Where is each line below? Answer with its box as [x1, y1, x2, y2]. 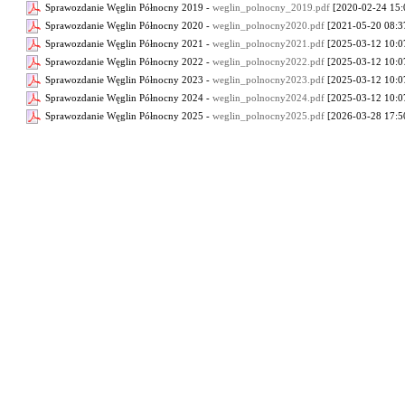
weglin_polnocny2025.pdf [212, 109, 325, 121]
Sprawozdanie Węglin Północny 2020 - [42, 19, 212, 31]
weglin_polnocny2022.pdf [212, 55, 325, 67]
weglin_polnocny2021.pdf [212, 37, 325, 49]
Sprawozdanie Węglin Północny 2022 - [42, 55, 212, 67]
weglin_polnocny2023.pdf [212, 73, 325, 85]
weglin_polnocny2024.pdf [212, 91, 325, 103]
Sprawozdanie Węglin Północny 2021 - [42, 37, 212, 49]
